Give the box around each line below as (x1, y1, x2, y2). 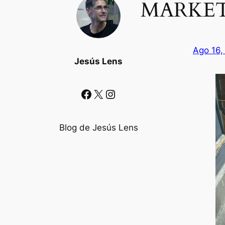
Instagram (104, 86, 115, 101)
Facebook (80, 86, 86, 101)
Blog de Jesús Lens (59, 122, 138, 133)
